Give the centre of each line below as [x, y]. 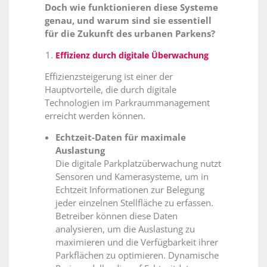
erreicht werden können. [95, 116]
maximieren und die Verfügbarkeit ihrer [137, 242]
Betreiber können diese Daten [117, 216]
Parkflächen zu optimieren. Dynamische [137, 255]
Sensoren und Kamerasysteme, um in [132, 177]
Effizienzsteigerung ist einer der [109, 77]
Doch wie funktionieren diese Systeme [131, 7]
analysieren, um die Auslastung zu [125, 229]
